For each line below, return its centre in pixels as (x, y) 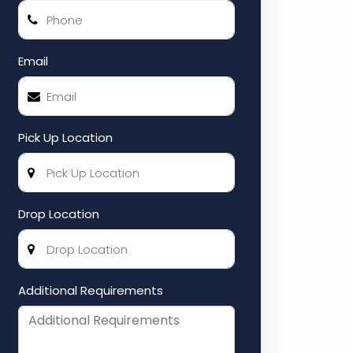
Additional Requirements (91, 290)
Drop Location (59, 214)
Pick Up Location (65, 137)
